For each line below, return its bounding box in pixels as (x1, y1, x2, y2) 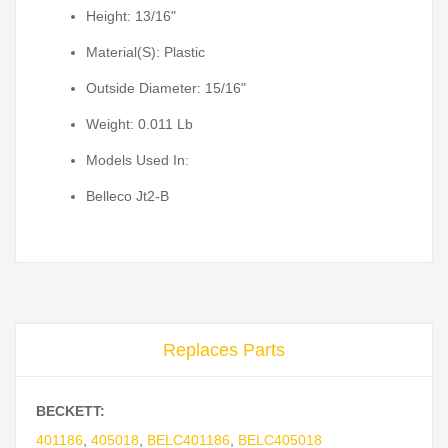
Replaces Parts (163, 340, 285, 361)
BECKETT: (36, 403, 105, 420)
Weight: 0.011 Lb (86, 116, 193, 133)
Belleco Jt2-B (86, 188, 169, 205)
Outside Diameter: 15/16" (86, 80, 246, 97)
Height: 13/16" (86, 8, 176, 25)
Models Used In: (86, 152, 189, 169)
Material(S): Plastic (86, 44, 205, 61)
